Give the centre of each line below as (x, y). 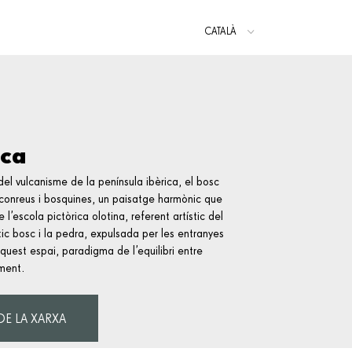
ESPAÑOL (224, 50)
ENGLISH (224, 68)
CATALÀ (220, 32)
